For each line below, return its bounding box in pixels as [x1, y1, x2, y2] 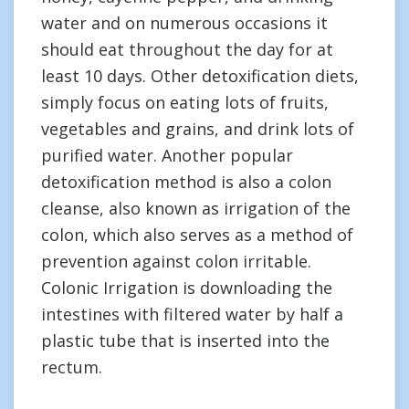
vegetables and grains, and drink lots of [41, 118, 354, 140]
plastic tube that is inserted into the [41, 330, 330, 351]
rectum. [41, 356, 102, 378]
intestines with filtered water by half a [41, 303, 343, 325]
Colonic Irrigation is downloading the [41, 277, 332, 299]
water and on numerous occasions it [41, 12, 328, 34]
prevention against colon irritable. [41, 250, 311, 272]
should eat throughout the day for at [41, 38, 333, 60]
